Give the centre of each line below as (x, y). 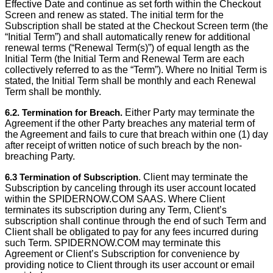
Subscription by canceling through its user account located (130, 188)
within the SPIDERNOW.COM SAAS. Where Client (115, 199)
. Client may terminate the (193, 177)
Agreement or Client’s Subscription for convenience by (122, 254)
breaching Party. (40, 156)
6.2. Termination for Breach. (64, 112)
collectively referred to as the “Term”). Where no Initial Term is (136, 70)
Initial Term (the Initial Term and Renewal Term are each (125, 59)
